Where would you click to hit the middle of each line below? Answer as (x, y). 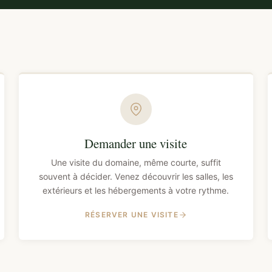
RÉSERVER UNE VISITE (132, 215)
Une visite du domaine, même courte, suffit (136, 163)
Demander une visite (136, 144)
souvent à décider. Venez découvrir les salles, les (136, 177)
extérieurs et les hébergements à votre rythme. (136, 191)
